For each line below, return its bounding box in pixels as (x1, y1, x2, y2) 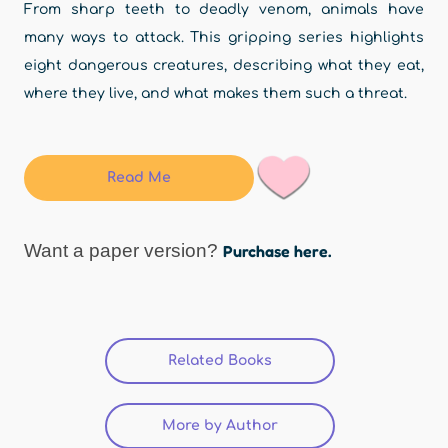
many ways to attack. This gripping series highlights (24, 30, 424, 45)
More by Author (162, 418, 278, 434)
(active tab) (272, 352, 353, 368)
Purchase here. (223, 240, 331, 261)
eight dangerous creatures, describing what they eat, (24, 58, 424, 73)
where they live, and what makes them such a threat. (24, 86, 407, 101)
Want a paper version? (24, 239, 223, 261)
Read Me (107, 170, 171, 185)
